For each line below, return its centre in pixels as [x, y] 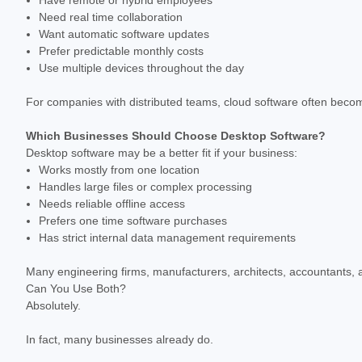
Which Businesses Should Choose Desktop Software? [176, 135]
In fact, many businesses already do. [120, 339]
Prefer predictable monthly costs [122, 51]
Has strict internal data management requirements [168, 237]
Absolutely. [53, 305]
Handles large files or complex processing [146, 186]
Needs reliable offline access [112, 203]
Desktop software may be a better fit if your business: [162, 152]
